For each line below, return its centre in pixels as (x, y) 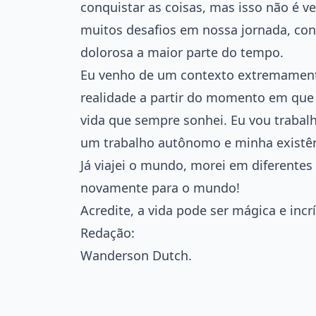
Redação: (108, 232)
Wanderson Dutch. (136, 255)
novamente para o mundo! (160, 187)
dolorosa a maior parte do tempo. (182, 52)
